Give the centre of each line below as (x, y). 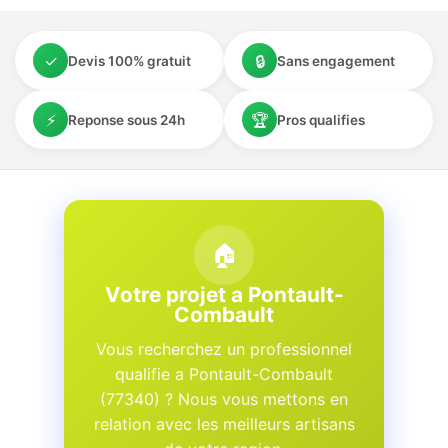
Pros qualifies (321, 119)
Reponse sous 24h (126, 119)
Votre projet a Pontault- (224, 294)
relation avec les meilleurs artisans (224, 424)
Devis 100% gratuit (129, 60)
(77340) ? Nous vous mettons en (224, 399)
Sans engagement (336, 60)
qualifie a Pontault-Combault (224, 374)
